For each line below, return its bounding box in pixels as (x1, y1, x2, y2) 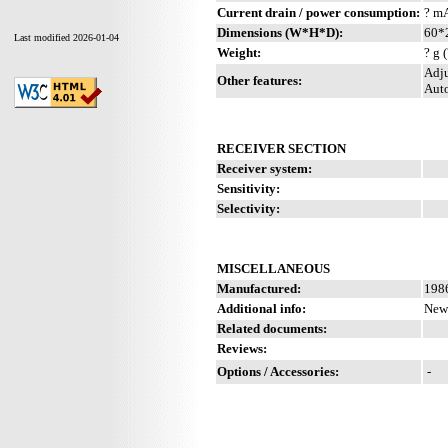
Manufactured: (217, 280, 301, 296)
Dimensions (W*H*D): (217, 24, 343, 40)
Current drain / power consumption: (217, 4, 420, 20)
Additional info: (217, 300, 306, 316)
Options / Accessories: (217, 363, 339, 379)
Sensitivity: (217, 180, 280, 196)
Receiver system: (217, 160, 312, 176)
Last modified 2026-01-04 (14, 32, 119, 43)
